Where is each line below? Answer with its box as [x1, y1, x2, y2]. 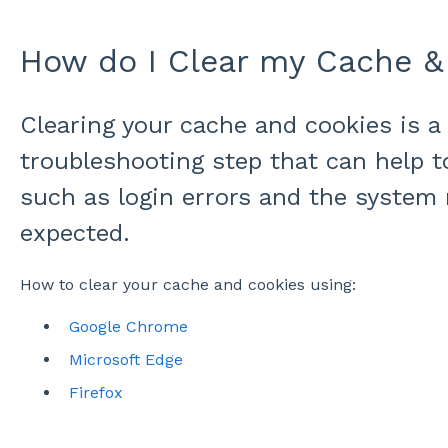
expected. [19, 219, 130, 248]
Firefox [68, 383, 123, 403]
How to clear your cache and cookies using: [19, 274, 356, 294]
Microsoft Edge [68, 349, 183, 369]
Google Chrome [68, 316, 188, 336]
